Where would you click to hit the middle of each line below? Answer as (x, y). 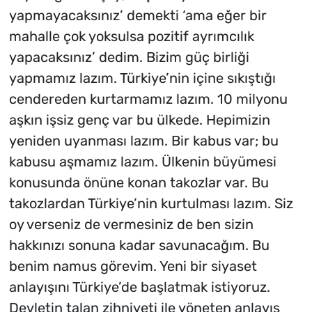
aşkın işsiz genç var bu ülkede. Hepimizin (139, 120)
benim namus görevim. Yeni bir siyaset (133, 266)
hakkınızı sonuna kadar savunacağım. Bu (139, 245)
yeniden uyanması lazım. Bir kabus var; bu (143, 141)
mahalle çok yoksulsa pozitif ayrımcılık (131, 37)
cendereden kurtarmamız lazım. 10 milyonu (148, 99)
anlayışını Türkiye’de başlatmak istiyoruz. (139, 287)
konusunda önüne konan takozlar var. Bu (139, 183)
